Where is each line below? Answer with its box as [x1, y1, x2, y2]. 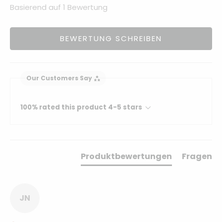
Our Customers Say [26, 74, 92, 83]
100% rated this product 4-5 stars [20, 102, 142, 112]
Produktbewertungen [81, 150, 172, 162]
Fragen [182, 150, 212, 162]
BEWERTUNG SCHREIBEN [60, 33, 162, 44]
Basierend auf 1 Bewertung [10, 1, 108, 12]
